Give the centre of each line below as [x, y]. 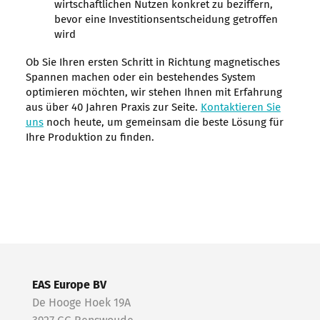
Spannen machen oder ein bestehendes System [140, 78]
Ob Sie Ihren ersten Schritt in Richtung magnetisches [152, 63]
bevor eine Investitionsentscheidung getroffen [166, 20]
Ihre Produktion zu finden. [90, 138]
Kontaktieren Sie [240, 108]
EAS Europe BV [69, 285]
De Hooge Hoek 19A [81, 303]
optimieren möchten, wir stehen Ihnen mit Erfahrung [154, 93]
